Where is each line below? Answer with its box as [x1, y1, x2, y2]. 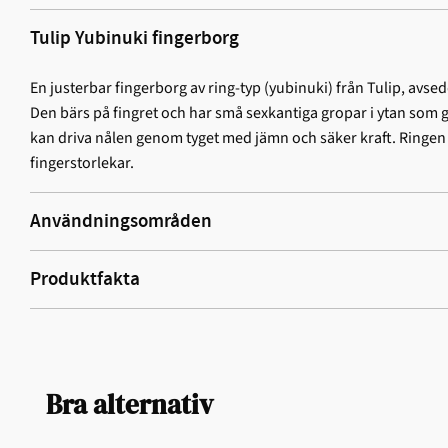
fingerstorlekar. [30, 152, 134, 175]
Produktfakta [30, 267, 140, 293]
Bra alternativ [46, 386, 213, 424]
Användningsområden [30, 209, 212, 235]
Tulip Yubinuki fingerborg [30, 25, 239, 51]
